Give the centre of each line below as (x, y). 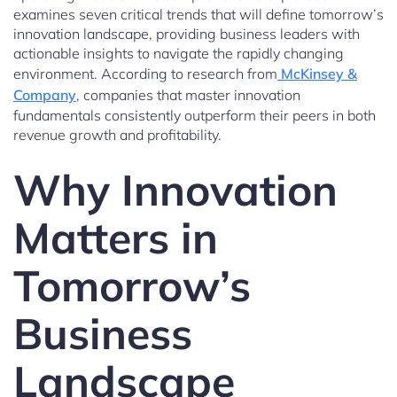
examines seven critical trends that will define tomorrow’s (198, 15)
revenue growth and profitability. (117, 135)
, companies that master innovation (188, 95)
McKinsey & (317, 74)
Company (45, 95)
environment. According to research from (145, 74)
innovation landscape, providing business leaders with (187, 34)
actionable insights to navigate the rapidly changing (179, 54)
